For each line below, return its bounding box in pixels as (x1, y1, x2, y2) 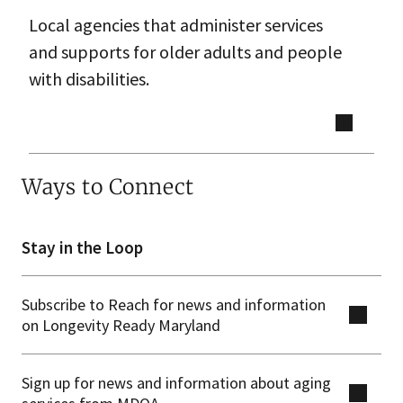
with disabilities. (29, 67, 149, 91)
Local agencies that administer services (29, 13, 323, 37)
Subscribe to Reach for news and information (22, 294, 326, 316)
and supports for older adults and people (29, 40, 342, 64)
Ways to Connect (22, 174, 194, 201)
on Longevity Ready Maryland (22, 315, 220, 336)
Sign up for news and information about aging (22, 372, 331, 394)
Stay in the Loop (22, 236, 143, 258)
